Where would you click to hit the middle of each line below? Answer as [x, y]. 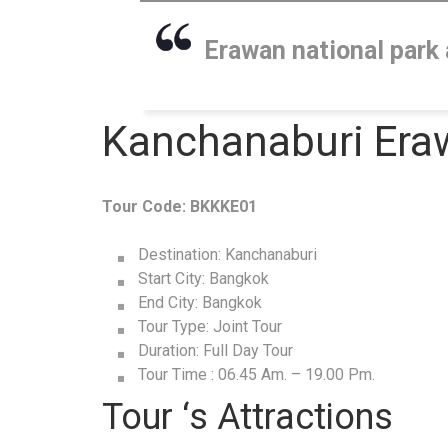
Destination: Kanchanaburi [227, 255]
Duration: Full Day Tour [215, 351]
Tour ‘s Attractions [247, 417]
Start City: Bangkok [203, 279]
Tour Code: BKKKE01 [179, 207]
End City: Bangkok [200, 303]
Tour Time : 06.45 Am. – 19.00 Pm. [256, 375]
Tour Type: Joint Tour [210, 327]
